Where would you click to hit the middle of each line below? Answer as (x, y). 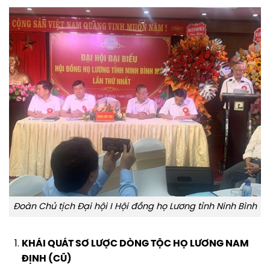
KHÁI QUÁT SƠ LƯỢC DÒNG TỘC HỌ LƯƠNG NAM (135, 244)
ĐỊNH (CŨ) (46, 259)
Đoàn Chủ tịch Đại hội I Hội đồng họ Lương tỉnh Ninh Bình (135, 206)
